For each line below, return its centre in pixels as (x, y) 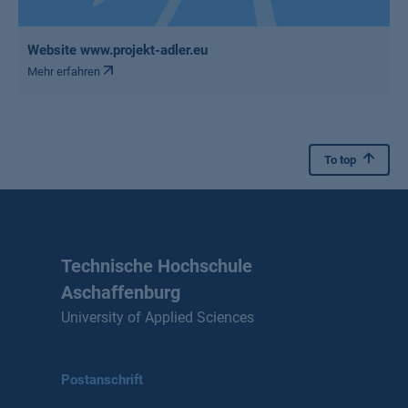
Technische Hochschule (157, 266)
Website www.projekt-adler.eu (117, 50)
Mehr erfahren (65, 71)
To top (342, 160)
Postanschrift (102, 380)
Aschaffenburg (121, 292)
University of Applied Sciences (158, 317)
